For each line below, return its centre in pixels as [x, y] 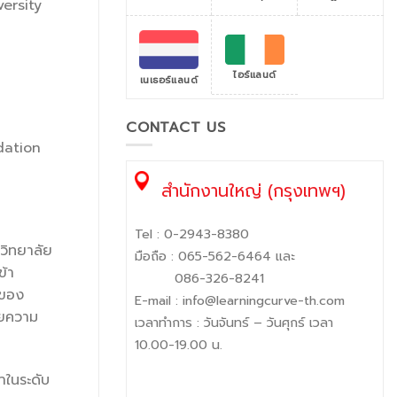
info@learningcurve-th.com [264, 300]
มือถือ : [156, 256]
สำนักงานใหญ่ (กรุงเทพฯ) [250, 191]
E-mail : [159, 300]
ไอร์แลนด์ [255, 75]
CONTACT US [176, 127]
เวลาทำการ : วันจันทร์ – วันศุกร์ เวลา [234, 322]
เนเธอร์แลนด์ [169, 80]
